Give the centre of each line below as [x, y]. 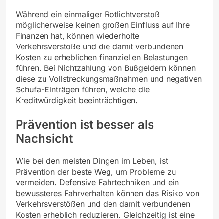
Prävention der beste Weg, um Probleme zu [96, 172]
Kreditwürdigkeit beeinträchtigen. [77, 100]
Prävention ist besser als [85, 125]
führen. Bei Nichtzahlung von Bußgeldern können [106, 68]
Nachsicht [44, 139]
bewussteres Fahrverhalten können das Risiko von [108, 193]
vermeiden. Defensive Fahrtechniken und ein [97, 183]
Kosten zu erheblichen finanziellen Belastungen [102, 57]
